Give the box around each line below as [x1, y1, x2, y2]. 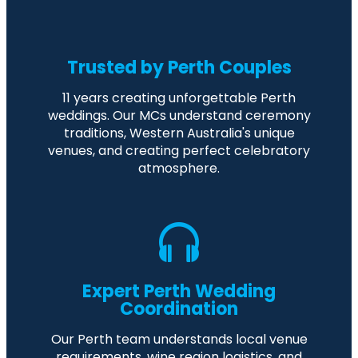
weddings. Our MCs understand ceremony [47, 106, 311, 125]
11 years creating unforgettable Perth [62, 89, 296, 108]
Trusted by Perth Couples [66, 55, 292, 81]
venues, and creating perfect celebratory [48, 141, 310, 161]
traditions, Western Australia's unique [63, 124, 295, 143]
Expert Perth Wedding [82, 279, 276, 304]
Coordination [120, 296, 238, 322]
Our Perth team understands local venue [50, 330, 308, 349]
